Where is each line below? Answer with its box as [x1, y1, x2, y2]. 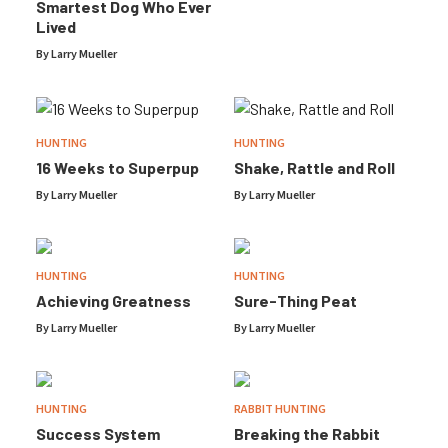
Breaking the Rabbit [234, 424, 380, 444]
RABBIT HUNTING [234, 401, 326, 419]
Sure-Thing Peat [234, 291, 357, 311]
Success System [36, 424, 160, 444]
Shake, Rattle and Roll [234, 158, 395, 178]
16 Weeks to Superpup [36, 158, 199, 178]
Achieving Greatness [36, 291, 191, 311]
